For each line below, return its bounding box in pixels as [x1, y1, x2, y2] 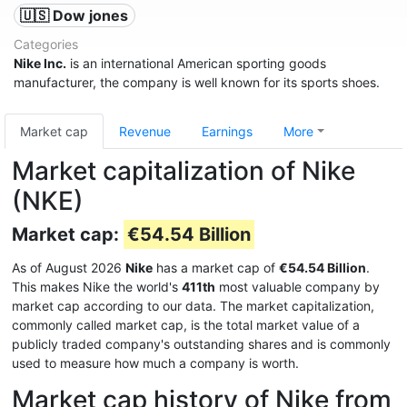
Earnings [202, 124, 253, 139]
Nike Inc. [14, 55, 66, 71]
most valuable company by [215, 279, 380, 294]
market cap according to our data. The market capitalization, [12, 298, 374, 313]
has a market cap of [153, 260, 279, 275]
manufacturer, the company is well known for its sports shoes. [14, 74, 380, 90]
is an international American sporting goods [66, 55, 326, 71]
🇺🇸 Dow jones [20, 6, 129, 25]
